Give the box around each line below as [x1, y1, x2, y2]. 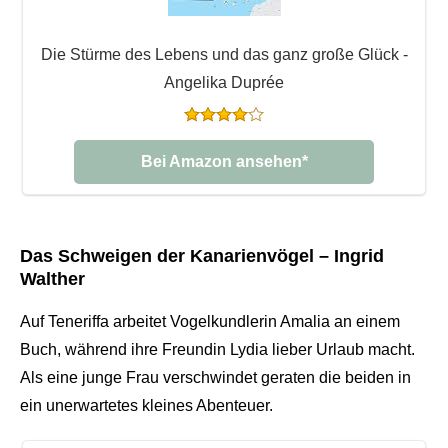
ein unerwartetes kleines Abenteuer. [20, 396, 273, 414]
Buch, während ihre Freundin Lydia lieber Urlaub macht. [20, 340, 415, 358]
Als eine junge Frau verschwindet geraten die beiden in [20, 368, 411, 386]
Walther [20, 268, 85, 289]
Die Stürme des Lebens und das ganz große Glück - [40, 45, 408, 63]
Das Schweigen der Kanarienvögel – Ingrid [20, 245, 384, 266]
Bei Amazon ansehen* [140, 152, 308, 170]
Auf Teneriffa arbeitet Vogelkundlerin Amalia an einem [20, 312, 400, 330]
